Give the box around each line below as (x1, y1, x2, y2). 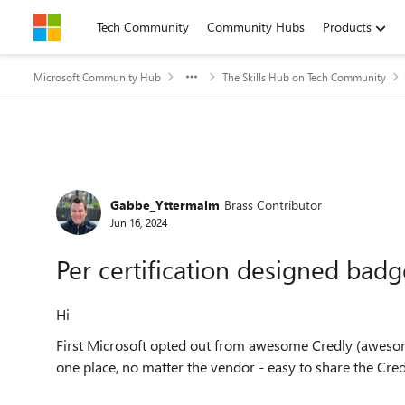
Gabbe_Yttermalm (110, 195, 220, 213)
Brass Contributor (224, 195, 322, 213)
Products (323, 18, 372, 35)
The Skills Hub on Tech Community (222, 70, 386, 84)
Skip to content (52, 18, 136, 35)
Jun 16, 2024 (110, 214, 167, 230)
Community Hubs (207, 18, 305, 35)
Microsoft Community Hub (33, 70, 161, 84)
